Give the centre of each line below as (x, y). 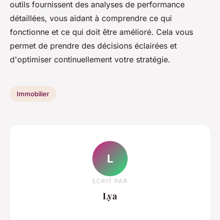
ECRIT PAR (110, 181)
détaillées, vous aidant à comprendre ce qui (91, 18)
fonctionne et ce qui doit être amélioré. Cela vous (101, 32)
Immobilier (33, 94)
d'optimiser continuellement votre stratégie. (90, 60)
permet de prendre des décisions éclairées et (93, 46)
